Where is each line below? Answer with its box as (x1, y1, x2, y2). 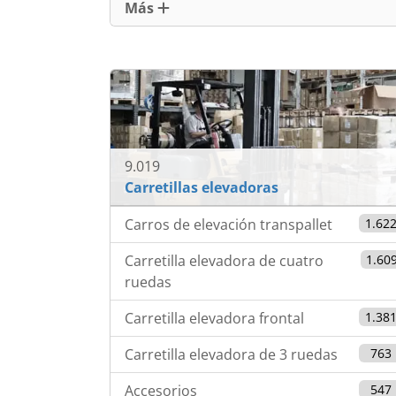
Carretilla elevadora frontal (125, 308, 304, 329)
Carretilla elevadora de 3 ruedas (125, 345, 338, 365)
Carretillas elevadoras (125, 178, 278, 198)
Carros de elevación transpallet (125, 215, 332, 235)
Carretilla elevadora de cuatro (125, 251, 324, 271)
